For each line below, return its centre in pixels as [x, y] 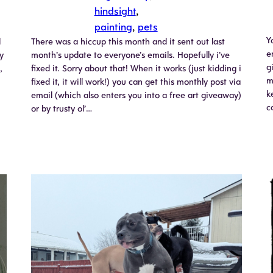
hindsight [115, 11]
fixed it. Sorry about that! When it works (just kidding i [136, 68]
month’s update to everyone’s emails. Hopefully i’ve [130, 55]
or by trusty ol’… [61, 108]
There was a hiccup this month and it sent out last [128, 41]
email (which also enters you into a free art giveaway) [136, 95]
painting [113, 27]
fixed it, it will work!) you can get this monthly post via [136, 81]
